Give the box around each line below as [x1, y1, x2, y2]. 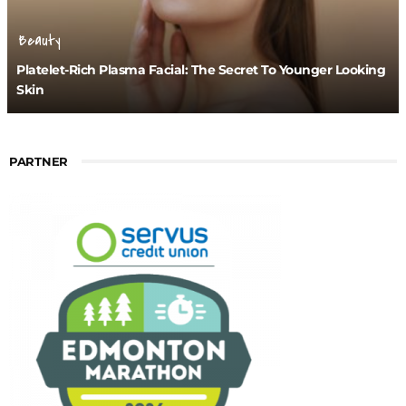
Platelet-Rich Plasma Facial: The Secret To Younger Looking [16, 62, 385, 79]
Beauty [18, 30, 61, 53]
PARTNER [9, 154, 68, 169]
